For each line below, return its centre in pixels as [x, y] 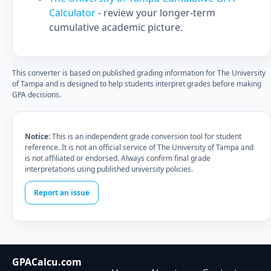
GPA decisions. [37, 95]
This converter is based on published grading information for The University [139, 73]
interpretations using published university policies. [109, 169]
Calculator [73, 13]
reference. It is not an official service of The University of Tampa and [139, 147]
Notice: [38, 136]
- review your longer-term [157, 13]
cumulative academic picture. [116, 27]
